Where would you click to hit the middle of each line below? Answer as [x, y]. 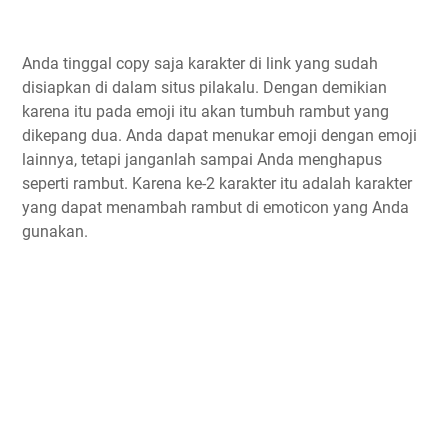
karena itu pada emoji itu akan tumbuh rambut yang [205, 112]
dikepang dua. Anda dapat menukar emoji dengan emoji [219, 136]
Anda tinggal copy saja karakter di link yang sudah [200, 64]
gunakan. [55, 232]
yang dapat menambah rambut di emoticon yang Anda [215, 208]
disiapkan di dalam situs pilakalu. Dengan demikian [204, 88]
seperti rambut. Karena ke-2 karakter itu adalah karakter [217, 184]
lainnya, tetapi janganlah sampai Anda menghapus [202, 160]
